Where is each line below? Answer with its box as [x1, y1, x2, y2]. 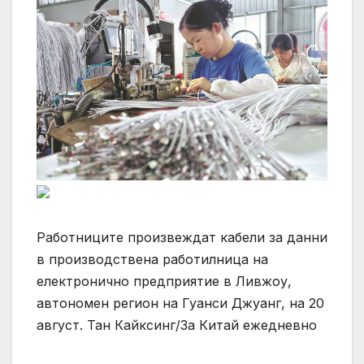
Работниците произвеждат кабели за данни [37, 228, 327, 245]
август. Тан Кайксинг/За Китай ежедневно [37, 316, 317, 333]
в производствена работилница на [37, 250, 268, 267]
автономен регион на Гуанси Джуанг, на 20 [37, 294, 324, 311]
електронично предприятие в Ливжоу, [37, 272, 292, 289]
